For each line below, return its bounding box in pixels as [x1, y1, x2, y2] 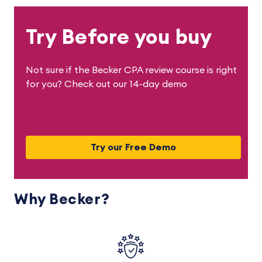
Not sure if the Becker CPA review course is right [26, 65, 237, 75]
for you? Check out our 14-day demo [26, 80, 187, 89]
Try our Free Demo [90, 143, 176, 153]
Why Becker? [14, 192, 110, 208]
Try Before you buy [26, 27, 213, 49]
